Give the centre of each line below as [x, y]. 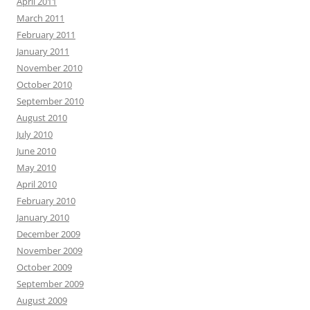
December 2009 [48, 234]
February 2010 [46, 200]
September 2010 [50, 101]
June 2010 [36, 151]
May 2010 [36, 167]
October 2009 [44, 267]
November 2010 [49, 67]
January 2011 [43, 51]
